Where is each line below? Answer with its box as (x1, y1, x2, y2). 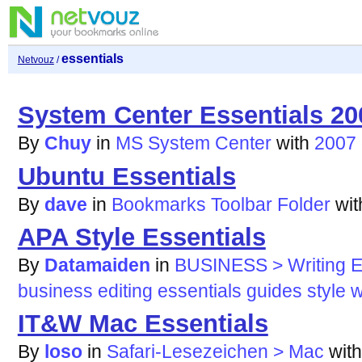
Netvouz (17, 54, 54, 66)
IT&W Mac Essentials (17, 309, 268, 339)
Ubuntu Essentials (17, 162, 236, 191)
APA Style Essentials (17, 222, 266, 251)
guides (246, 280, 302, 301)
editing (97, 280, 153, 301)
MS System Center (115, 133, 271, 154)
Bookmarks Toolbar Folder (111, 193, 330, 215)
